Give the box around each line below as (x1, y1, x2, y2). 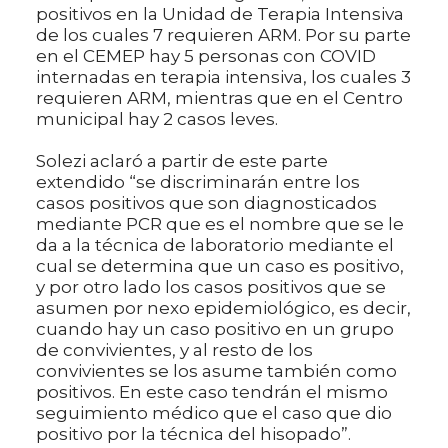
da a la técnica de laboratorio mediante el (36, 234, 394, 255)
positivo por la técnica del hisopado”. (36, 423, 351, 444)
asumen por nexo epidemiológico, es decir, (36, 297, 411, 318)
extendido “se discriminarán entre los (36, 171, 360, 192)
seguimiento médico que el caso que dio (36, 402, 392, 423)
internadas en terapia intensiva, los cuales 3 (36, 66, 411, 87)
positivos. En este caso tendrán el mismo (36, 381, 388, 402)
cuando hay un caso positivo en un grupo (36, 318, 394, 339)
